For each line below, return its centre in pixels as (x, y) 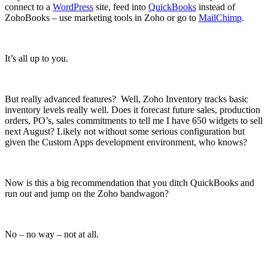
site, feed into (121, 7)
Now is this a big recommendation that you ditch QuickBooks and (130, 182)
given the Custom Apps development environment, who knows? (126, 142)
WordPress (73, 7)
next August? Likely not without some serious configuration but (125, 131)
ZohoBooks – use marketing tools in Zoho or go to (102, 17)
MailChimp (220, 17)
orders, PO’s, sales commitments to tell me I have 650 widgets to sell (134, 120)
